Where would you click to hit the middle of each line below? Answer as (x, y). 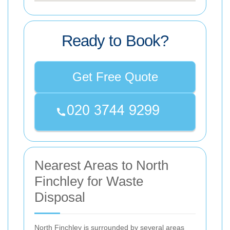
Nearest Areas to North (101, 166)
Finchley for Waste (89, 181)
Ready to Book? (115, 41)
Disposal (60, 197)
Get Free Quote (115, 77)
